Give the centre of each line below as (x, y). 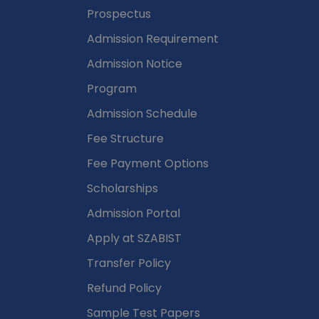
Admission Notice (135, 220)
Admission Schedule (142, 270)
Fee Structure (125, 295)
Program (112, 245)
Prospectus (119, 170)
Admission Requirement (153, 195)
